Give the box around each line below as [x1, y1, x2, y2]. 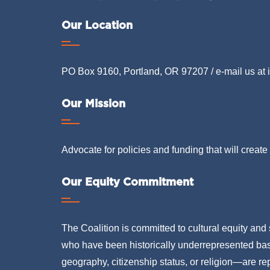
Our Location [61, 18, 133, 31]
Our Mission [61, 96, 125, 110]
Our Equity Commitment [61, 175, 193, 188]
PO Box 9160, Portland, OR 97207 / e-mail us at [61, 66, 268, 77]
